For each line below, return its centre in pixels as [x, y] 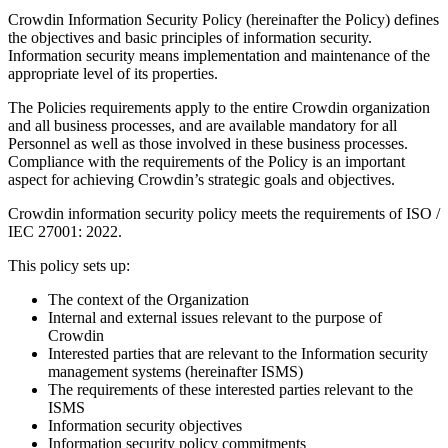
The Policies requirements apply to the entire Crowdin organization [219, 107]
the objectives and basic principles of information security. [190, 37]
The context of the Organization [148, 299]
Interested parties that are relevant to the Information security [238, 353]
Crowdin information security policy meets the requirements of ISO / [224, 213]
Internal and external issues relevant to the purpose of [215, 317]
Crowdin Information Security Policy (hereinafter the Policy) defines [223, 19]
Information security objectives [145, 425]
